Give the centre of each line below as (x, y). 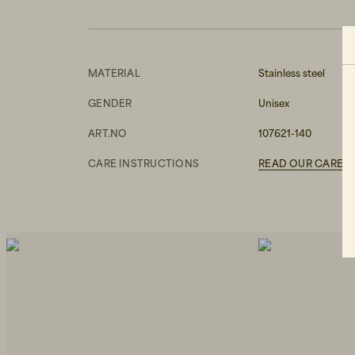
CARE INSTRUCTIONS (144, 163)
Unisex (274, 103)
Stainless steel (292, 73)
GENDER (110, 103)
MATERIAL (114, 73)
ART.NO (108, 133)
